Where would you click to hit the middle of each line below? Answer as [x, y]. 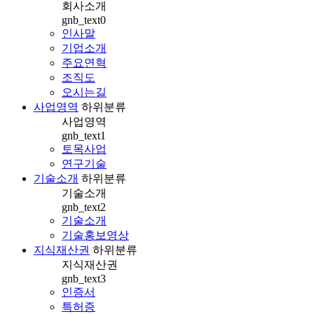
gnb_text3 [84, 279]
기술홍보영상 [95, 235]
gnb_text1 [84, 136]
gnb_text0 [84, 20]
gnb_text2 [84, 207]
